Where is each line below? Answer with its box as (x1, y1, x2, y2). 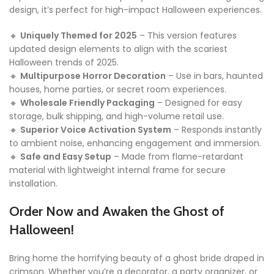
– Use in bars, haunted (166, 70, 263, 83)
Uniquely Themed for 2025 (20, 29, 137, 42)
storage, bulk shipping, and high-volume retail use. (9, 110, 224, 123)
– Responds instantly (171, 124, 262, 136)
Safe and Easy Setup (20, 150, 111, 163)
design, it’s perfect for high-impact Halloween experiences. (9, 4, 262, 17)
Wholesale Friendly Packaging (20, 97, 155, 109)
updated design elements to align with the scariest (9, 43, 228, 56)
